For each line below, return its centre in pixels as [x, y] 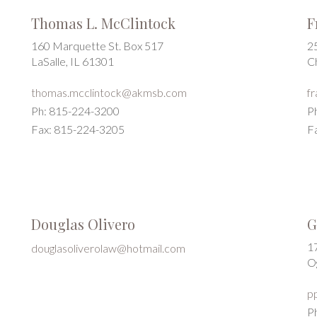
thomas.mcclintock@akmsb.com [109, 92]
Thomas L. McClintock [103, 23]
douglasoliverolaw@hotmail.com [108, 248]
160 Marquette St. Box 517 [97, 46]
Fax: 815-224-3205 [78, 129]
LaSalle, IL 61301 [73, 61]
